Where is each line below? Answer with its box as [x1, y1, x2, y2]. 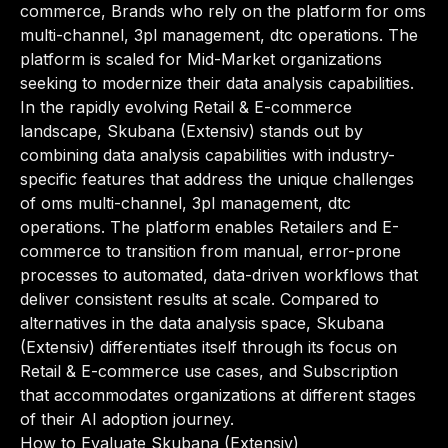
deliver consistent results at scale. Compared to [20, 289, 379, 309]
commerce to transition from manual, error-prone [20, 241, 401, 261]
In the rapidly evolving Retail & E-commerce [20, 97, 352, 117]
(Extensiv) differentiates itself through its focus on [20, 337, 397, 357]
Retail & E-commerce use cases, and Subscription [20, 361, 398, 381]
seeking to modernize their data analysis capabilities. [20, 73, 414, 93]
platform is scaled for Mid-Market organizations [20, 49, 382, 69]
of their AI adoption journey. [20, 409, 234, 429]
